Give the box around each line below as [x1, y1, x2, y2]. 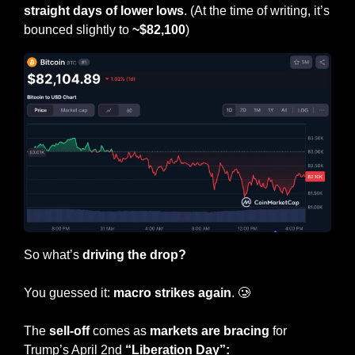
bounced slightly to [24, 22, 132, 36]
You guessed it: [24, 286, 113, 300]
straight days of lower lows [24, 3, 184, 17]
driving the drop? [82, 248, 186, 262]
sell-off [46, 324, 90, 338]
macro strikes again [113, 286, 231, 300]
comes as [90, 324, 150, 338]
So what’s [24, 248, 82, 262]
